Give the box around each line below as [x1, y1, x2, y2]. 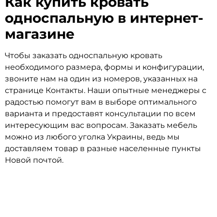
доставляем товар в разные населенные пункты [5, 144, 201, 154]
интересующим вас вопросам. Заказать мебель [5, 121, 197, 130]
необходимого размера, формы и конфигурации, [5, 62, 204, 72]
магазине [5, 26, 75, 43]
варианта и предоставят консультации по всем [5, 109, 196, 119]
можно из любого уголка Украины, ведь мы [5, 132, 180, 142]
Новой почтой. [5, 155, 63, 165]
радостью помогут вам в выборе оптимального [5, 97, 197, 107]
